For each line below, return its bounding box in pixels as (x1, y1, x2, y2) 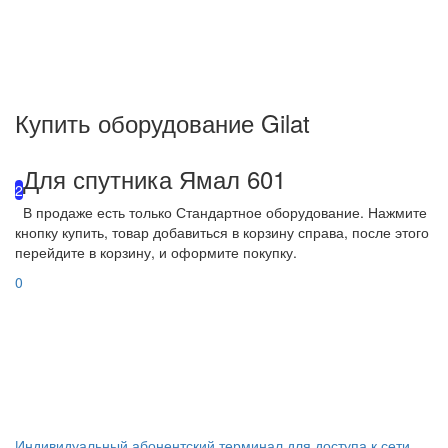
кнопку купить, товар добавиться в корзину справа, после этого (15, 221, 429, 242)
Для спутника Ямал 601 (23, 160, 286, 196)
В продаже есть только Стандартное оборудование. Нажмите (23, 201, 427, 222)
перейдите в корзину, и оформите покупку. (15, 241, 297, 262)
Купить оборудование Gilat (15, 104, 310, 140)
